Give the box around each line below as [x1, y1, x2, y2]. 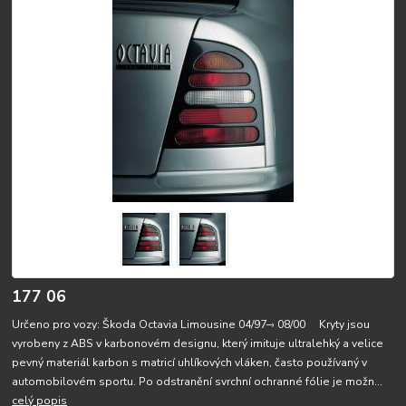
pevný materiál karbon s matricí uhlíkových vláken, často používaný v [12, 354, 368, 370]
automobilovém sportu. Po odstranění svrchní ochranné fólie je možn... [12, 373, 383, 389]
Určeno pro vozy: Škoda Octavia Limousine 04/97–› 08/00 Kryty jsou [12, 316, 371, 332]
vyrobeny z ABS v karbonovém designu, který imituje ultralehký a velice [12, 335, 384, 351]
